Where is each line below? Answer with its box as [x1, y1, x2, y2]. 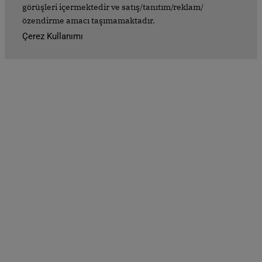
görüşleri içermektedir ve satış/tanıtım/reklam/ [22, 2, 204, 13]
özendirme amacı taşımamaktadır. [22, 15, 155, 26]
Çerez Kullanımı [22, 31, 83, 42]
